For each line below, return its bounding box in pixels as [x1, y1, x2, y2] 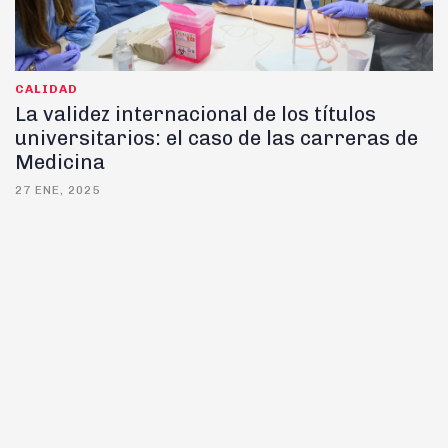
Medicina [15, 150, 105, 175]
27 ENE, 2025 [15, 183, 100, 198]
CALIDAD [15, 82, 78, 97]
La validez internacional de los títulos [15, 102, 376, 127]
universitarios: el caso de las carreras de [15, 126, 418, 151]
